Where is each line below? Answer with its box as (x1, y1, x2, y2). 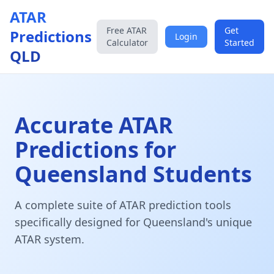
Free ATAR (106, 24, 147, 36)
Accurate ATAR (15, 110, 173, 140)
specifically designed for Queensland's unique (15, 215, 252, 229)
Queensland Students (15, 159, 252, 189)
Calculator (106, 37, 148, 48)
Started (224, 37, 254, 48)
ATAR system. (15, 232, 84, 246)
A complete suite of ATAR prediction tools (15, 198, 231, 212)
